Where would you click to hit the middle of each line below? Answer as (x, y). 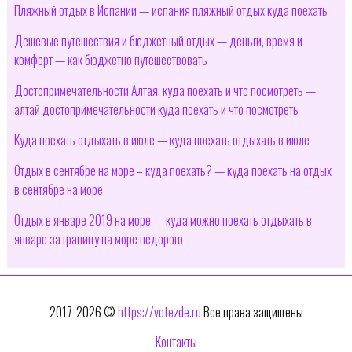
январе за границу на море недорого (98, 239)
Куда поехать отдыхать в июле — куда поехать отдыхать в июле (161, 140)
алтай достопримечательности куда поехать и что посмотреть (156, 110)
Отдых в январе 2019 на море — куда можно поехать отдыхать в (163, 220)
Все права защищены (252, 312)
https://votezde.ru (159, 312)
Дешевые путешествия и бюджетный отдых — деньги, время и (158, 41)
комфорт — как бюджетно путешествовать (110, 60)
